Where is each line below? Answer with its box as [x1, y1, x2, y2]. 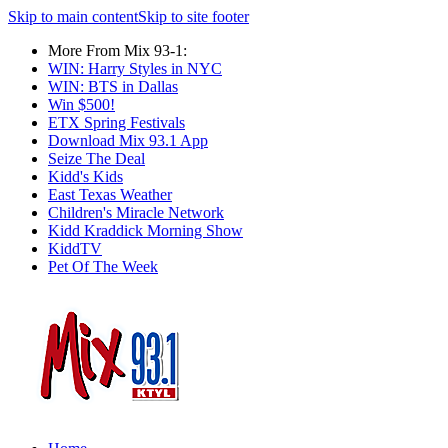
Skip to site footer [138, 8, 249, 25]
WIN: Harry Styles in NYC [48, 60, 222, 77]
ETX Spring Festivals [48, 114, 185, 131]
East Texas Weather [48, 186, 172, 203]
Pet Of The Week [48, 258, 158, 275]
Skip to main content [8, 8, 138, 25]
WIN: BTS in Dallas [48, 78, 178, 95]
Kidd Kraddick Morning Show [48, 222, 243, 239]
